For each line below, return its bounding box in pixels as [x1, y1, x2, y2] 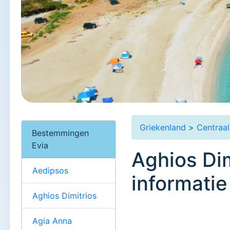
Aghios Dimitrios [32, 190, 97, 201]
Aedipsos [32, 165, 68, 176]
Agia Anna [32, 215, 72, 226]
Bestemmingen [32, 127, 89, 138]
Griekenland [140, 122, 186, 132]
